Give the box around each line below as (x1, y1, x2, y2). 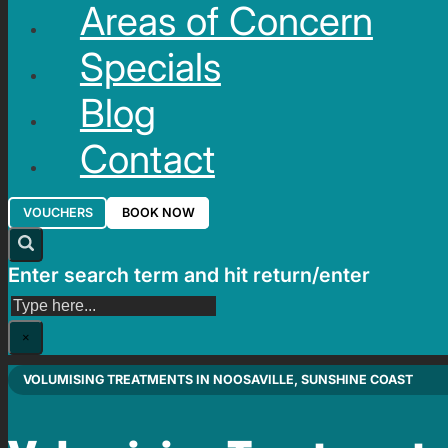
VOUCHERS (22, 205, 93, 221)
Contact (79, 135, 215, 182)
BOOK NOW (121, 205, 195, 221)
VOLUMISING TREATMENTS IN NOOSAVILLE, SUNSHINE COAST (23, 372, 414, 388)
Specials (79, 43, 221, 90)
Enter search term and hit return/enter (8, 262, 370, 287)
